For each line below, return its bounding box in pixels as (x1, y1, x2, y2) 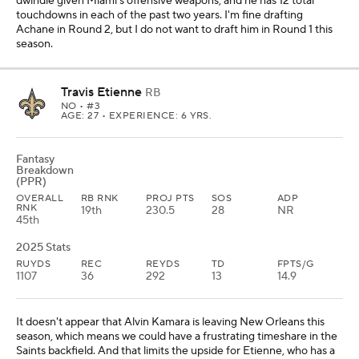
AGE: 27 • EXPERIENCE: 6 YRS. (61, 110, 212, 122)
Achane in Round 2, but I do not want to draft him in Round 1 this (16, 22, 333, 37)
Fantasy (16, 152, 54, 167)
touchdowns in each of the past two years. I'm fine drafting (16, 8, 303, 22)
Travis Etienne (61, 84, 142, 100)
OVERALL (16, 192, 64, 204)
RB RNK (81, 192, 119, 204)
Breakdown (16, 163, 74, 178)
